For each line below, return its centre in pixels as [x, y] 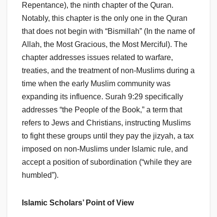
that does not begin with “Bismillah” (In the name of [108, 31]
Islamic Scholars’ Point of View [78, 203]
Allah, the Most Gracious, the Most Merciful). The [105, 45]
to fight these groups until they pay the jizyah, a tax [108, 136]
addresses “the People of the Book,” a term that [102, 110]
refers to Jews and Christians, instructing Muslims [106, 123]
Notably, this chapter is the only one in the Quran [105, 18]
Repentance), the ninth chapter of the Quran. [98, 5]
